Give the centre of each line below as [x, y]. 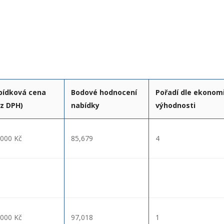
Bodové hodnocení [104, 92]
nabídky [85, 105]
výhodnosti [175, 105]
